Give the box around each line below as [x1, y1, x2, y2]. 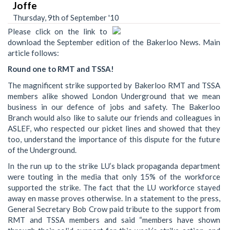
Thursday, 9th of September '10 [13, 12, 119, 22]
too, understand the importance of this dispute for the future [8, 134, 220, 144]
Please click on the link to [8, 26, 107, 36]
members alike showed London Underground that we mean [8, 91, 220, 101]
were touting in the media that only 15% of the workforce [8, 172, 220, 182]
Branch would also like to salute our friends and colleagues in [8, 112, 220, 122]
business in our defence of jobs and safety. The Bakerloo [8, 102, 220, 111]
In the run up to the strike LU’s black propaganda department [8, 161, 220, 171]
